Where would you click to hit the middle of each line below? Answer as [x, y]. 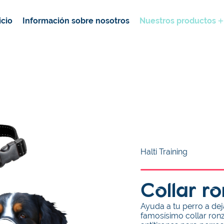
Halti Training [164, 152]
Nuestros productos [177, 20]
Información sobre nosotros [76, 20]
